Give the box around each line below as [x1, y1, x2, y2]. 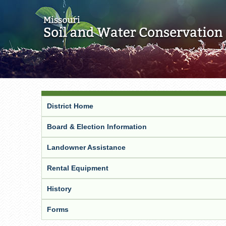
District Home [47, 102, 93, 110]
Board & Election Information [47, 123, 147, 131]
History [47, 185, 72, 193]
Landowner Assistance [47, 143, 126, 151]
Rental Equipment [47, 164, 108, 172]
